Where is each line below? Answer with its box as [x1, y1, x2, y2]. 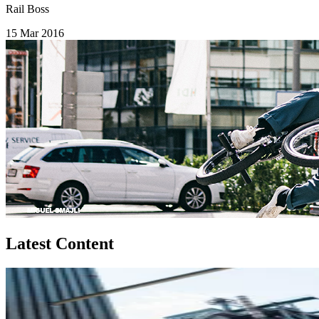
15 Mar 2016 [6, 26, 64, 39]
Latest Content [6, 234, 114, 253]
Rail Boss [6, 2, 49, 15]
